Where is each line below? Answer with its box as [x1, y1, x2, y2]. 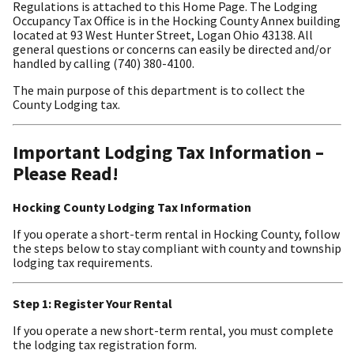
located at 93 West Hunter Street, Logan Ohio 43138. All [13, 26, 313, 43]
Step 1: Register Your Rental [13, 295, 172, 311]
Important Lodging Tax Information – [13, 139, 324, 164]
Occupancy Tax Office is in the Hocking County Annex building [13, 12, 341, 28]
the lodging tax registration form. [13, 336, 197, 352]
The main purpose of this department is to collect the [13, 81, 305, 98]
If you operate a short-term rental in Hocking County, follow [13, 225, 340, 242]
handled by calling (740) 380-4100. [13, 55, 194, 71]
